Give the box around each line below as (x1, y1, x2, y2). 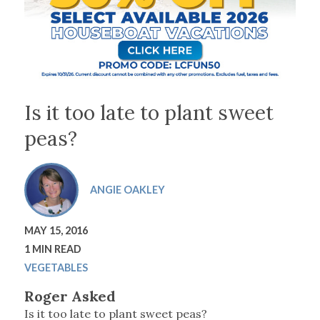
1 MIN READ (24, 243, 81, 256)
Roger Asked (24, 287, 116, 306)
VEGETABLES (24, 261, 88, 274)
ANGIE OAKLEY (89, 184, 165, 196)
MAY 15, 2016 (24, 224, 88, 237)
